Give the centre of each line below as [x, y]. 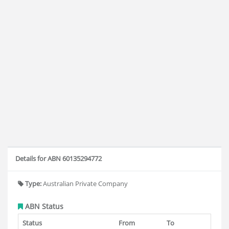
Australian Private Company [85, 184]
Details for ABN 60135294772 [59, 158]
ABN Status [43, 206]
